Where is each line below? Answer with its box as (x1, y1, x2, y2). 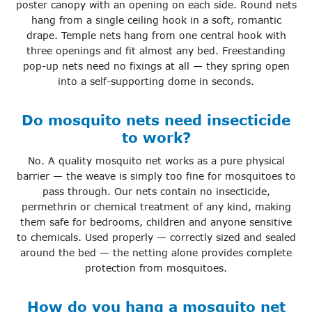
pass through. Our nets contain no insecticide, (42, 185, 270, 198)
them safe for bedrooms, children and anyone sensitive (20, 216, 292, 228)
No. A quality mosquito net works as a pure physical (27, 155, 285, 167)
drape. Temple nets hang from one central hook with (26, 29, 286, 42)
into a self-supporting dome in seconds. (58, 75, 254, 88)
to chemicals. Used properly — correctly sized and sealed (16, 231, 296, 244)
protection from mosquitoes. (85, 262, 227, 274)
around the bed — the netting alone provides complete (20, 247, 292, 259)
